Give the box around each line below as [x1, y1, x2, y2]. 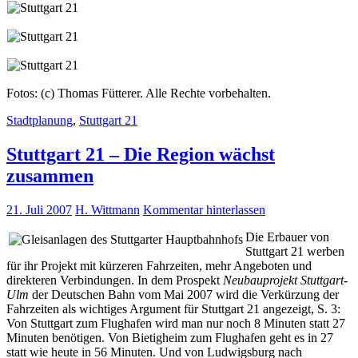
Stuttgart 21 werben [245, 244, 344, 258]
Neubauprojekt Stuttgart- [223, 272, 348, 287]
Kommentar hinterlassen [143, 202, 265, 217]
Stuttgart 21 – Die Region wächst [6, 143, 275, 165]
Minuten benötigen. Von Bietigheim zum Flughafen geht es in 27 [6, 330, 333, 344]
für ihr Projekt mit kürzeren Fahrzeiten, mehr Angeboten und [6, 258, 312, 272]
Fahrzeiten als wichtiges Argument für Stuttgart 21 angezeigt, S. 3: [6, 301, 340, 316]
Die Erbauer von [245, 229, 329, 244]
